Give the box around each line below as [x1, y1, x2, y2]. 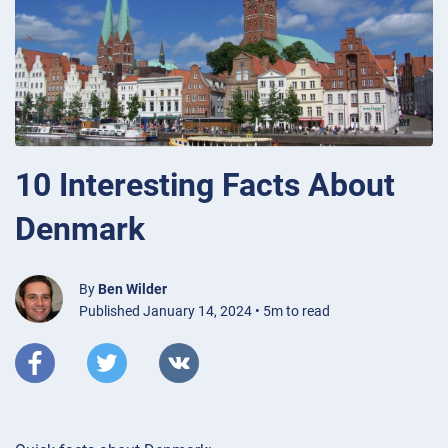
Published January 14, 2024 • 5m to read [79, 302, 330, 319]
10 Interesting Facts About [15, 165, 395, 204]
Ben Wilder [98, 280, 167, 297]
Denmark [15, 209, 145, 248]
